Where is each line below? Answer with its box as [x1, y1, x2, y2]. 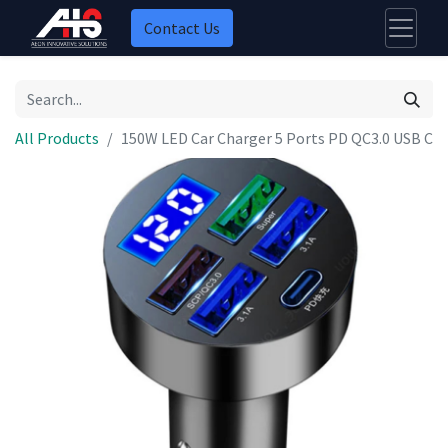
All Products [15, 128, 99, 148]
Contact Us [144, 18, 221, 38]
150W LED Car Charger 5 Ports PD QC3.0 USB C [121, 128, 433, 148]
